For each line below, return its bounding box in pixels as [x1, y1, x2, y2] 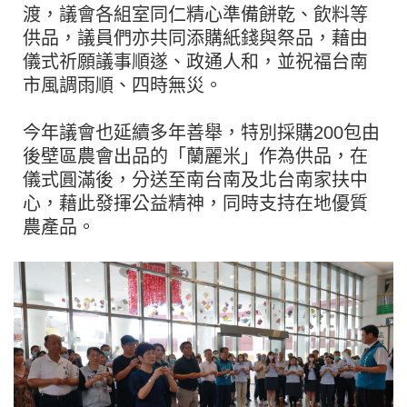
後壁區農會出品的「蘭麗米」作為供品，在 [23, 145, 368, 166]
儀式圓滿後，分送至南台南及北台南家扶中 [23, 169, 368, 190]
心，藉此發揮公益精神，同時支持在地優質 [23, 193, 368, 213]
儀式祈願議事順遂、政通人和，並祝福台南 [23, 51, 368, 72]
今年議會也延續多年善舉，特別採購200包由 [23, 122, 380, 143]
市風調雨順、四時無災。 [23, 74, 223, 95]
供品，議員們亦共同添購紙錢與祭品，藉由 [23, 27, 368, 48]
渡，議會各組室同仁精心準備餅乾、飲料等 [23, 4, 368, 25]
